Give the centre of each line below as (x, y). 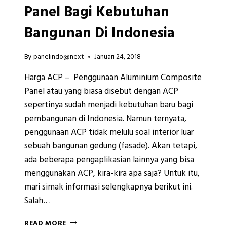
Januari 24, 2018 (118, 57)
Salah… (37, 201)
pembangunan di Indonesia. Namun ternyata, (105, 119)
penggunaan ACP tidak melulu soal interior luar (109, 132)
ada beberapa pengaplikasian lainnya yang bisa (109, 160)
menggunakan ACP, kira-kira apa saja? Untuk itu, (112, 173)
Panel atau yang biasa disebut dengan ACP (101, 91)
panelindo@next (59, 57)
